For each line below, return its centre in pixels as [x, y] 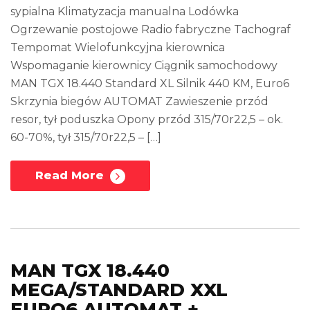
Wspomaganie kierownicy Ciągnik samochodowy [144, 66]
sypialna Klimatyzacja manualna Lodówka [125, 12]
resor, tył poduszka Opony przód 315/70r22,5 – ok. [147, 120]
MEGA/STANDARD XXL [119, 290]
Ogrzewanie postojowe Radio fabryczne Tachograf [151, 30]
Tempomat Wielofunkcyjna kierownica [118, 48]
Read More [71, 176]
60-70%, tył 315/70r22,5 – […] [86, 138]
